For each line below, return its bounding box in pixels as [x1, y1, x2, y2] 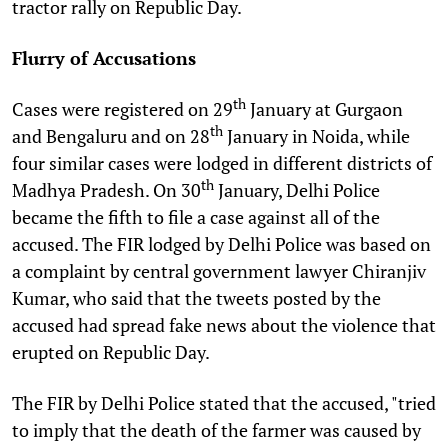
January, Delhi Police [214, 177, 380, 202]
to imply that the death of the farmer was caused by [12, 417, 421, 442]
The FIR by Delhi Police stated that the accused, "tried [12, 390, 436, 415]
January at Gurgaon [246, 96, 403, 121]
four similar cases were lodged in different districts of [12, 150, 432, 175]
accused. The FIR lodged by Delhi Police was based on [12, 231, 431, 256]
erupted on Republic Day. [12, 339, 210, 364]
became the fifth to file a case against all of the [12, 204, 380, 229]
